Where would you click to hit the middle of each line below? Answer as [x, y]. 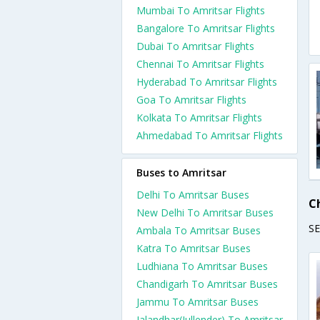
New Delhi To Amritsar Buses [205, 212]
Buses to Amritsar [181, 172]
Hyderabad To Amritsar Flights [207, 82]
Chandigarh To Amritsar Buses [207, 284]
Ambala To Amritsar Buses [199, 230]
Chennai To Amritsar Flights [200, 64]
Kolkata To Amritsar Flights [199, 117]
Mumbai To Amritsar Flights [201, 10]
